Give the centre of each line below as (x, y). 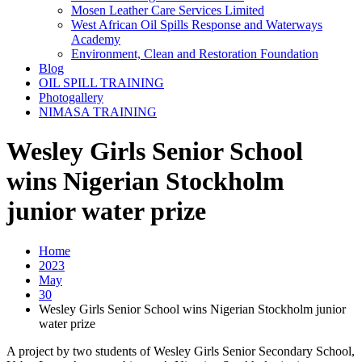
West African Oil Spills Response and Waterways (197, 25)
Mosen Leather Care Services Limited (168, 10)
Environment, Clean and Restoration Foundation (195, 54)
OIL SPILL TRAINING (101, 83)
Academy (96, 39)
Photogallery (71, 97)
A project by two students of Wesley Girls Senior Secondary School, (181, 351)
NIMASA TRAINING (98, 112)
